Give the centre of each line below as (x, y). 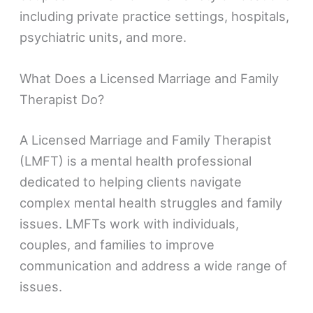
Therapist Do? (62, 100)
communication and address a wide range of (154, 265)
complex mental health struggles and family (151, 202)
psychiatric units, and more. (105, 37)
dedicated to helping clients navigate (131, 181)
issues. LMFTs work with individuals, (130, 223)
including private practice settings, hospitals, (155, 16)
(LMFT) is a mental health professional (136, 160)
